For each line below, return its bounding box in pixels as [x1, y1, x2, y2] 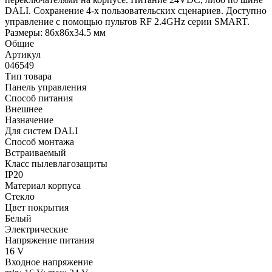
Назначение [5, 114, 53, 125]
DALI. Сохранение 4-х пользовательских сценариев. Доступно [5, 5, 267, 16]
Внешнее [5, 103, 42, 114]
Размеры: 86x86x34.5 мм [5, 27, 106, 38]
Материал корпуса [5, 180, 81, 191]
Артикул [5, 49, 41, 59]
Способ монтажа [5, 136, 74, 147]
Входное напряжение [5, 256, 93, 267]
